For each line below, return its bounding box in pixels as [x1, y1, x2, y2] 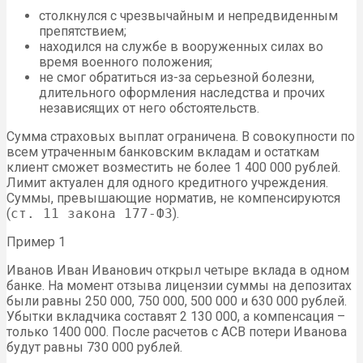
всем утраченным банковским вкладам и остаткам [6, 144, 319, 160]
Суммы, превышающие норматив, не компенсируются [6, 190, 340, 207]
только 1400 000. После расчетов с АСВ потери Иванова [6, 324, 347, 340]
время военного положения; [39, 54, 212, 70]
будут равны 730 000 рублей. [6, 340, 182, 356]
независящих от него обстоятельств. [39, 100, 259, 117]
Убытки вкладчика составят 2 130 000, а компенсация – [6, 309, 345, 325]
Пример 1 [6, 234, 66, 250]
